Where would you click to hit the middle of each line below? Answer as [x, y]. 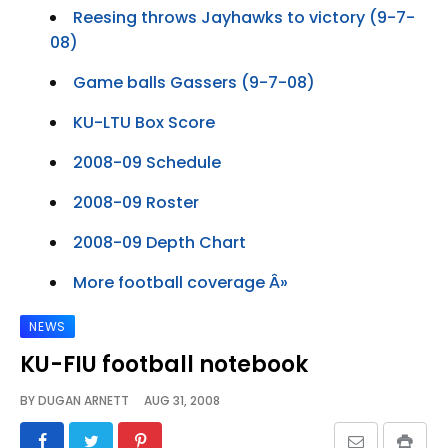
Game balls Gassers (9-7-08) [194, 82]
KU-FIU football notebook [164, 364]
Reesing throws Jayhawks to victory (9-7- [244, 17]
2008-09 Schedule [147, 162]
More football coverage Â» [180, 282]
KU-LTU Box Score [144, 122]
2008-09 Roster [136, 202]
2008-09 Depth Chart [159, 242]
